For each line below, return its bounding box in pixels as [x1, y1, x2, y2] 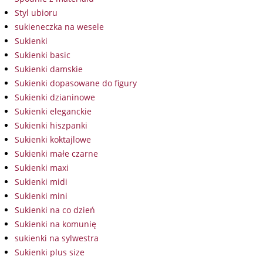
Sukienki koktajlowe [15, 134, 91, 145]
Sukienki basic [15, 49, 70, 60]
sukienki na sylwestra [15, 232, 99, 244]
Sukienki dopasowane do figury [15, 77, 137, 89]
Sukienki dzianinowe [15, 92, 95, 103]
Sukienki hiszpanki [15, 120, 87, 131]
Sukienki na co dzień [15, 204, 95, 215]
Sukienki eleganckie [15, 106, 92, 117]
